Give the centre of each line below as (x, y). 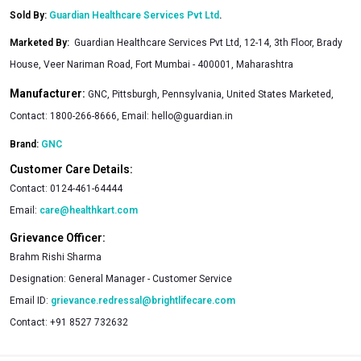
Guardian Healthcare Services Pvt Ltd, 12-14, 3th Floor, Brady (208, 42)
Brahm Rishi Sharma (56, 257)
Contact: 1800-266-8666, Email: (81, 116)
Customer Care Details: (71, 169)
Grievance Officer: (58, 237)
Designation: (39, 278)
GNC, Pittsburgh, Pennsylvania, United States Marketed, (211, 94)
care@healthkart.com (89, 210)
